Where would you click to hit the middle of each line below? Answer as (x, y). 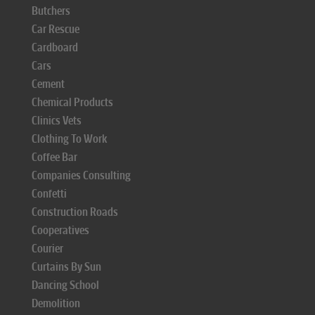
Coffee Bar (54, 157)
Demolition (56, 303)
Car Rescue (56, 29)
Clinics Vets (57, 121)
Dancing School (65, 285)
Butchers (51, 11)
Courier (47, 249)
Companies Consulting (81, 175)
